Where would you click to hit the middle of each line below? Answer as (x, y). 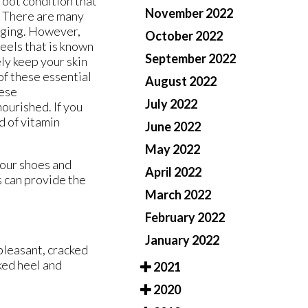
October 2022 (184, 36)
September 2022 (190, 59)
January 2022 (182, 240)
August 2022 (181, 81)
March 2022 (178, 195)
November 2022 (189, 13)
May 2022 (173, 150)
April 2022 (173, 172)
